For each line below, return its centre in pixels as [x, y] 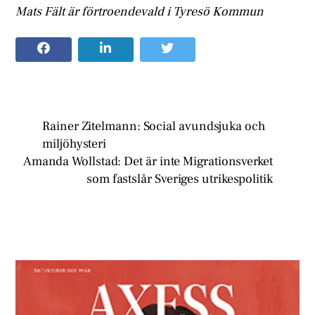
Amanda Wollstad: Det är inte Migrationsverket [148, 161]
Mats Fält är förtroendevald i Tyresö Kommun [140, 12]
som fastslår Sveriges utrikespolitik [180, 179]
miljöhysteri [75, 143]
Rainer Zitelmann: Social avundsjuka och [154, 126]
